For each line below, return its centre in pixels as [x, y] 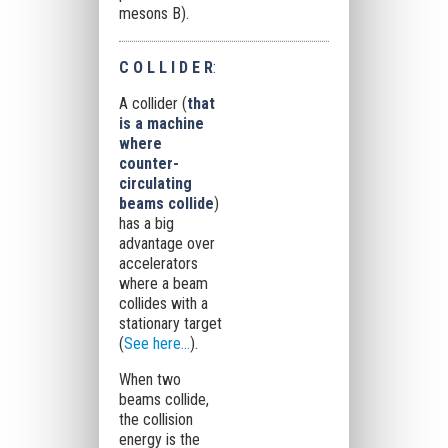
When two [149, 379]
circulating [155, 183]
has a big [146, 223]
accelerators [158, 263]
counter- [148, 163]
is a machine [161, 123]
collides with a [163, 303]
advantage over [166, 243]
